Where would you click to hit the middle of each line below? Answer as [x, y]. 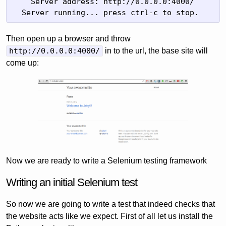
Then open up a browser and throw [68, 39]
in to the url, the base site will [155, 51]
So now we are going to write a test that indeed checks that [110, 204]
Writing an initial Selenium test [72, 183]
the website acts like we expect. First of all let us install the [109, 216]
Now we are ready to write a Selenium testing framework [106, 161]
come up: [22, 63]
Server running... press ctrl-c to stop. [106, 13]
